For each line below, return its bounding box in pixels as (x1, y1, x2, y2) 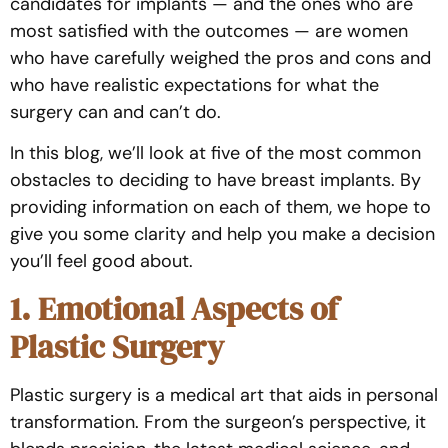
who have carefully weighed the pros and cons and (10, 46, 431, 70)
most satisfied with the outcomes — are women (10, 19, 408, 43)
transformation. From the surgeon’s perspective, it (10, 409, 426, 434)
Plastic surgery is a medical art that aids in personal (10, 382, 438, 407)
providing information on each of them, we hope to (10, 195, 431, 220)
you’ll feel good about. (10, 249, 193, 274)
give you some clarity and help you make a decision (10, 222, 435, 247)
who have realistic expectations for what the (10, 73, 379, 97)
